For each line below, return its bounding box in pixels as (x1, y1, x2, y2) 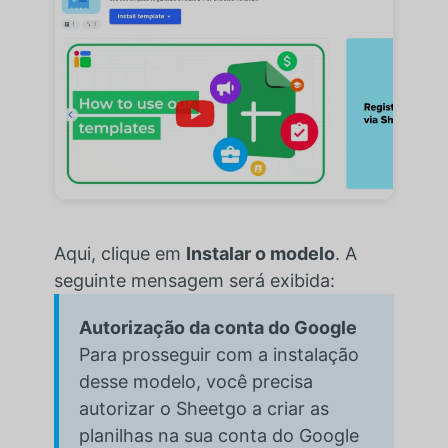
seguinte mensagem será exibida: (53, 270, 335, 292)
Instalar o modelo (185, 243, 335, 265)
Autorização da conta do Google (78, 317, 357, 339)
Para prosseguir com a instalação (78, 344, 359, 366)
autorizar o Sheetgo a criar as (78, 398, 329, 420)
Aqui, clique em (53, 243, 186, 265)
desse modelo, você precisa (78, 371, 313, 393)
